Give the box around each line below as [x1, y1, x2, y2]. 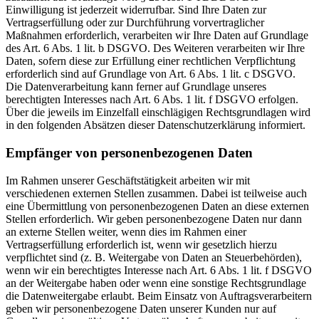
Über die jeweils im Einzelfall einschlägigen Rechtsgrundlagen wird [6, 106, 310, 119]
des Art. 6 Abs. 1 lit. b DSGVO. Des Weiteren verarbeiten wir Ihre [6, 42, 305, 55]
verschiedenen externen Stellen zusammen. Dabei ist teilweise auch [6, 187, 307, 199]
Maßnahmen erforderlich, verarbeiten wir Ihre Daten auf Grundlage [6, 29, 308, 42]
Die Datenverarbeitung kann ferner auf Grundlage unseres [6, 80, 266, 93]
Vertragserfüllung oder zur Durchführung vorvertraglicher [6, 16, 264, 29]
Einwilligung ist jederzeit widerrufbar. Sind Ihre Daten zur [6, 4, 266, 16]
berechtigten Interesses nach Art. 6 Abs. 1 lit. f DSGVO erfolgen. [6, 93, 298, 106]
